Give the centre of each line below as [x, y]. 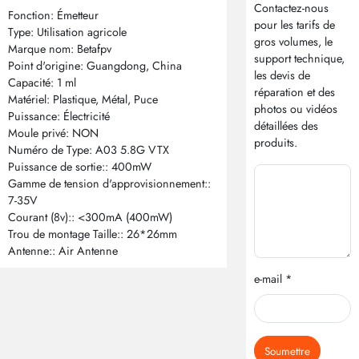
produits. [275, 143]
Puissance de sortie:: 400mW [80, 167]
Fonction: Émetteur [53, 15]
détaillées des [286, 126]
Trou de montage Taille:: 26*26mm [93, 234]
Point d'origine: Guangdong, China [95, 66]
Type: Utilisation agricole [67, 32]
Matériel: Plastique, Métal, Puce [83, 99]
